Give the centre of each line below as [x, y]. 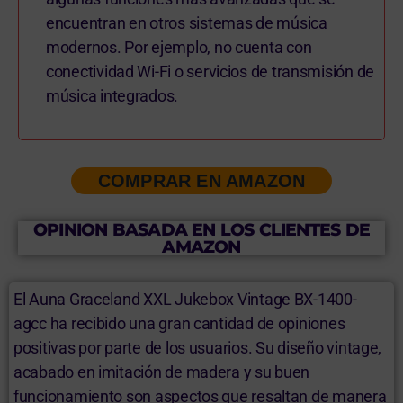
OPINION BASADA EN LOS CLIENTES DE [201, 229]
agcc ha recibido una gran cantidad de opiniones [179, 323]
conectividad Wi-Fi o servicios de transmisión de [210, 71]
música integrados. [112, 95]
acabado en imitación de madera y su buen [162, 372]
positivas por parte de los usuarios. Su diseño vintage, [198, 347]
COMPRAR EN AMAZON [201, 180]
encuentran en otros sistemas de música [187, 22]
